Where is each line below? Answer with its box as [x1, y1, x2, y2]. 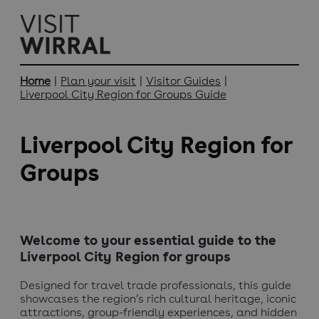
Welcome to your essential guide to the [20, 232, 276, 249]
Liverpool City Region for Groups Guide [20, 88, 226, 101]
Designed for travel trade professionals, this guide [20, 278, 291, 292]
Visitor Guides [146, 74, 221, 88]
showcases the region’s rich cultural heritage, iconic [20, 291, 296, 305]
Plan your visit [61, 74, 136, 88]
